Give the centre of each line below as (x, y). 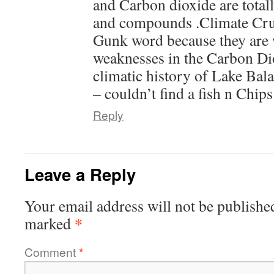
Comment (52, 251)
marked (50, 223)
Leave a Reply (80, 174)
